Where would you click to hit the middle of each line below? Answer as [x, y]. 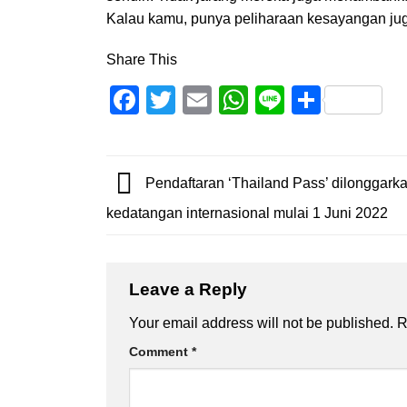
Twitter [218, 100]
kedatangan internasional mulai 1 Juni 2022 [247, 213]
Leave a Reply [190, 289]
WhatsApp [315, 100]
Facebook [203, 100]
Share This [142, 60]
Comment [160, 352]
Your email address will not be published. [261, 323]
